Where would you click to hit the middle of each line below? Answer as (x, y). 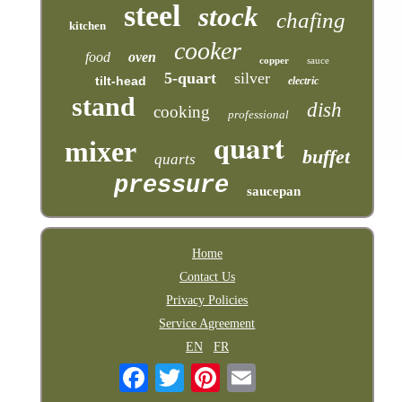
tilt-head (121, 81)
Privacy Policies (207, 301)
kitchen (87, 26)
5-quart (191, 79)
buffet (326, 157)
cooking (182, 112)
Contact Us (207, 277)
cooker (207, 51)
